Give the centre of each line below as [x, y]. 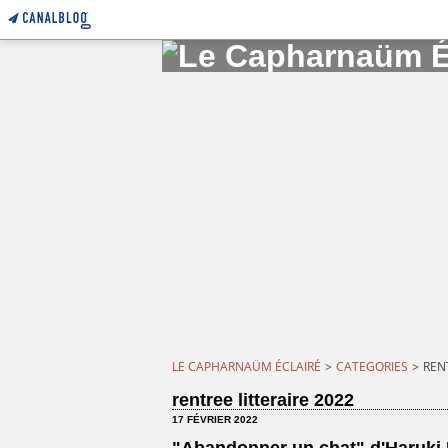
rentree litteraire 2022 [263, 400]
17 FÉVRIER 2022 [215, 419]
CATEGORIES [372, 366]
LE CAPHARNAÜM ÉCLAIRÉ [246, 366]
